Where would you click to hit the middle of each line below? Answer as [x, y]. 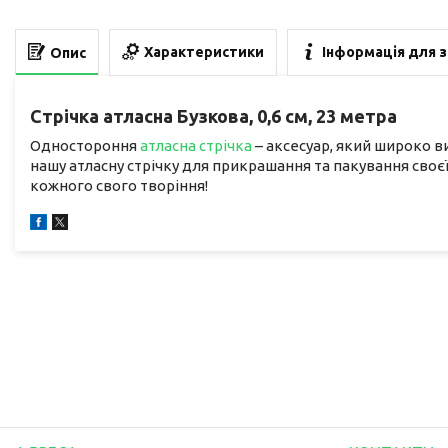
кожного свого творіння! [119, 185]
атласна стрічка [196, 145]
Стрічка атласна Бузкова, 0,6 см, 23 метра [213, 115]
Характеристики [204, 52]
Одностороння [83, 145]
